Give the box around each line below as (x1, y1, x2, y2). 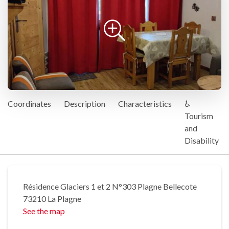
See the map (23, 206, 65, 216)
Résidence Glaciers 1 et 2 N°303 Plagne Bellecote (23, 181, 197, 192)
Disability (185, 135, 219, 146)
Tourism (185, 111, 213, 121)
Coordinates (8, 99, 51, 109)
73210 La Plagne (23, 194, 81, 204)
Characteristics (118, 99, 172, 109)
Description (64, 99, 105, 109)
